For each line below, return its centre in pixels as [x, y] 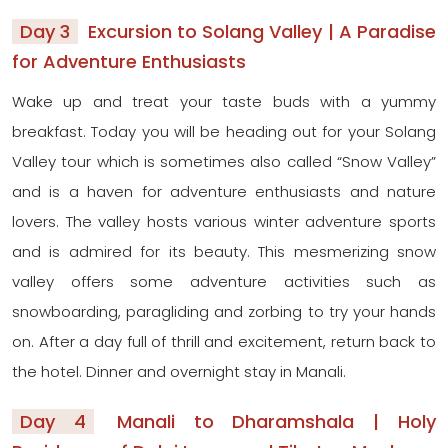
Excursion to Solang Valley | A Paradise [259, 31]
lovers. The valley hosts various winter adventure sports [224, 221]
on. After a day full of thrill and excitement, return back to [224, 341]
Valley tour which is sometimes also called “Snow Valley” [224, 161]
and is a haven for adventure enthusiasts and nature [224, 191]
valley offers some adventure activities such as [224, 281]
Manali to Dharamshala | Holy [267, 421]
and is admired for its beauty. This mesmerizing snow [224, 251]
